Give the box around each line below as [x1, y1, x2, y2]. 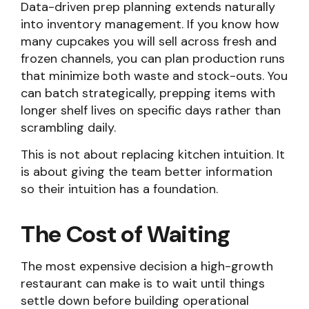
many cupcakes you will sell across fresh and [21, 33, 277, 50]
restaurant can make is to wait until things [21, 275, 265, 292]
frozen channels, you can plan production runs [21, 50, 285, 67]
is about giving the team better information [21, 163, 272, 180]
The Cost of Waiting [21, 219, 230, 250]
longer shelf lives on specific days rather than [21, 102, 281, 119]
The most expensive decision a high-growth [21, 258, 273, 275]
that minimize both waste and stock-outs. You [21, 68, 288, 84]
